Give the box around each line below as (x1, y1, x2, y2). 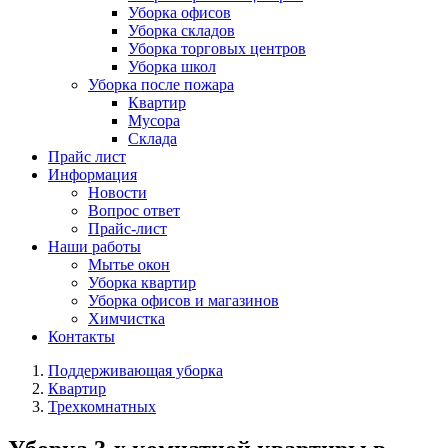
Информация (48, 166, 137, 183)
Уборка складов (128, 22, 235, 39)
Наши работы (48, 238, 141, 255)
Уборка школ (128, 58, 216, 75)
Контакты (48, 328, 115, 345)
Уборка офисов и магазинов (88, 292, 279, 309)
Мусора (128, 112, 180, 129)
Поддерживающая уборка (48, 362, 223, 379)
